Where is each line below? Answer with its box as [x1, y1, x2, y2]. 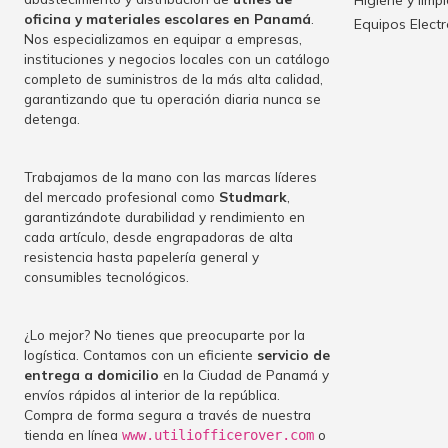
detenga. [24, 110, 80, 128]
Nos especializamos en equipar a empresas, [24, 30, 302, 48]
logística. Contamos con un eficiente [24, 346, 257, 364]
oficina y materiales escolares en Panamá [24, 10, 311, 28]
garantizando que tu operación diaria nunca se [24, 90, 321, 108]
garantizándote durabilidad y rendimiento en [24, 208, 305, 226]
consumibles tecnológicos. [24, 268, 189, 286]
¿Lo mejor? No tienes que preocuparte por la [24, 326, 305, 344]
